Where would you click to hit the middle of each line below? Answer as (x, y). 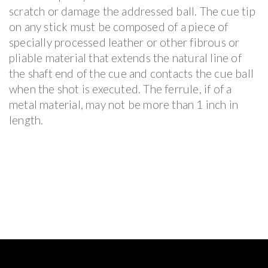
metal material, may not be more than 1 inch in (124, 104)
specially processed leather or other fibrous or (124, 42)
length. (26, 120)
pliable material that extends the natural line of (125, 57)
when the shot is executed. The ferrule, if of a (121, 89)
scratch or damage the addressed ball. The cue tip (132, 11)
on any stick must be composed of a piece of (119, 26)
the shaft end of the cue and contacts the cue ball (132, 73)
